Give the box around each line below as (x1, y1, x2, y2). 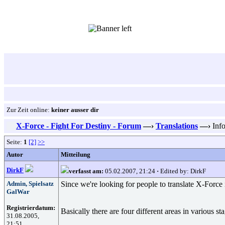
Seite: (7, 138, 24, 146)
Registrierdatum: (7, 204, 55, 211)
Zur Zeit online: (7, 106, 51, 114)
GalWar (7, 188, 30, 195)
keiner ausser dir (51, 106, 99, 114)
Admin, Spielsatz (7, 180, 54, 187)
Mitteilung (61, 151, 90, 158)
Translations (156, 122, 198, 130)
